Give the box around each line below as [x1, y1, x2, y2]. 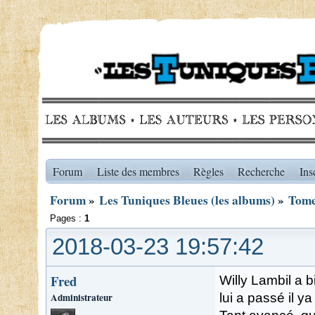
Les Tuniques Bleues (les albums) [99, 191, 275, 209]
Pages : [50, 213, 84, 224]
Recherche [238, 164, 285, 179]
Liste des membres [96, 164, 179, 179]
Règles [193, 164, 224, 179]
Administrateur [51, 290, 112, 304]
